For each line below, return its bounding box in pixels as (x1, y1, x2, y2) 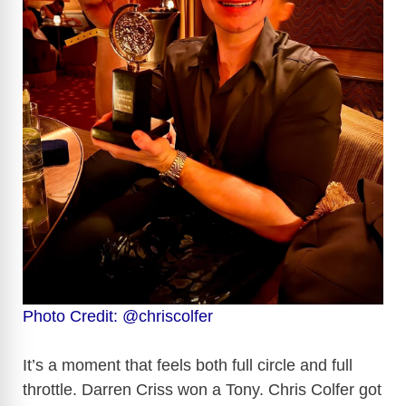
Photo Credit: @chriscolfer (23, 306, 213, 325)
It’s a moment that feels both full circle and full (23, 355, 353, 374)
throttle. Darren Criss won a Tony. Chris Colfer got (23, 380, 382, 399)
